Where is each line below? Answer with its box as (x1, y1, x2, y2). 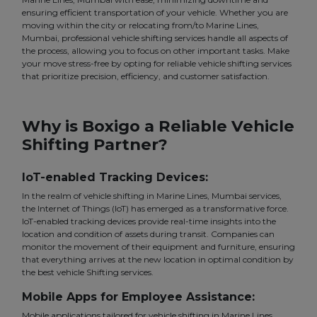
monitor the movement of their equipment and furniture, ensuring (22, 241, 295, 253)
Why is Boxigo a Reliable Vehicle (22, 116, 294, 137)
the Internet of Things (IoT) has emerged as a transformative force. (22, 203, 289, 214)
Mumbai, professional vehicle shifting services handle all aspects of (22, 33, 288, 44)
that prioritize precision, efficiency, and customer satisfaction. (22, 71, 270, 82)
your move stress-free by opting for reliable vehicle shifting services (22, 58, 292, 69)
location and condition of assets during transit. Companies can (22, 229, 275, 240)
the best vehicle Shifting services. (22, 267, 154, 278)
